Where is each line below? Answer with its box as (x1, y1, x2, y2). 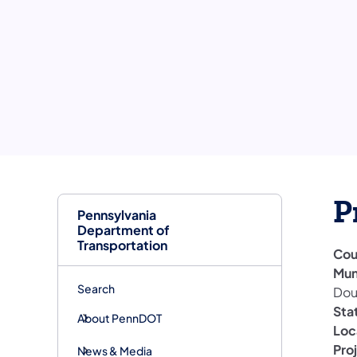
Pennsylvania (77, 206, 156, 223)
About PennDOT (77, 310, 162, 325)
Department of (77, 221, 170, 238)
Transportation (77, 236, 167, 253)
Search (77, 280, 115, 296)
